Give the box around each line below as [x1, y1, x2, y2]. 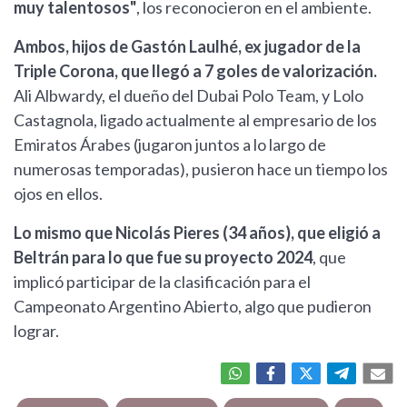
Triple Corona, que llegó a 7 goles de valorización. [14, 61, 377, 82]
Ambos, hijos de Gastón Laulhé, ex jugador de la [14, 36, 361, 57]
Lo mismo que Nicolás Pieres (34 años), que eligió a [14, 223, 381, 243]
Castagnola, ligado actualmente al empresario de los [14, 110, 377, 131]
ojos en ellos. [14, 184, 103, 204]
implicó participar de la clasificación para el [14, 272, 311, 293]
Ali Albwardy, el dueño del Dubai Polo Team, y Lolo [14, 85, 363, 106]
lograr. [14, 321, 59, 342]
